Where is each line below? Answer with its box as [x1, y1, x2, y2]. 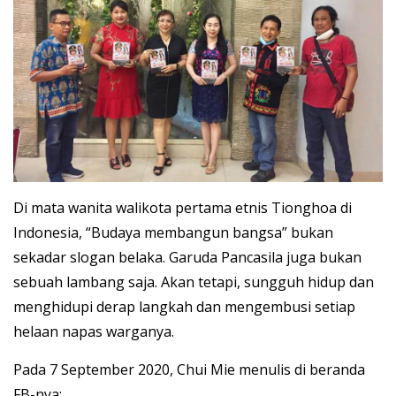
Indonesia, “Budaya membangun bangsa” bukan [13, 222, 333, 242]
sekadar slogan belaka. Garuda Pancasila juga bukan [13, 247, 362, 267]
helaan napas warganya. [13, 321, 174, 341]
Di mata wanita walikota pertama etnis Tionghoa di [13, 197, 352, 217]
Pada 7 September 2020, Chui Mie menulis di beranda [13, 359, 365, 379]
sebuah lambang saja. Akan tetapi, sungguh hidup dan [13, 271, 374, 292]
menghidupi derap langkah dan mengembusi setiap [13, 296, 355, 316]
